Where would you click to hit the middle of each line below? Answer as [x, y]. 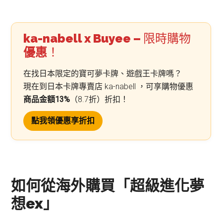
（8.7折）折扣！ [99, 99]
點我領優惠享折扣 [63, 121]
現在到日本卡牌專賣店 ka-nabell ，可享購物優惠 [109, 86]
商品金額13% [47, 99]
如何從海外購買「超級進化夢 [108, 186]
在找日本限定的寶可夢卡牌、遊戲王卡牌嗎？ [103, 74]
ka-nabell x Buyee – [83, 38]
